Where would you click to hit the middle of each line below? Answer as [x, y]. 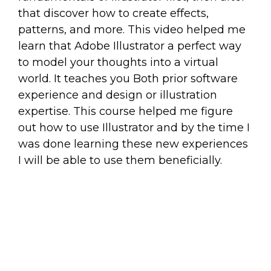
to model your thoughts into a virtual [118, 62]
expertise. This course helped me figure [126, 111]
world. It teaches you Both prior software [128, 79]
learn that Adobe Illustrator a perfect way [130, 46]
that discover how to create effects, [113, 13]
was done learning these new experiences [133, 144]
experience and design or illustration [118, 95]
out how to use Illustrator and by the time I [134, 128]
